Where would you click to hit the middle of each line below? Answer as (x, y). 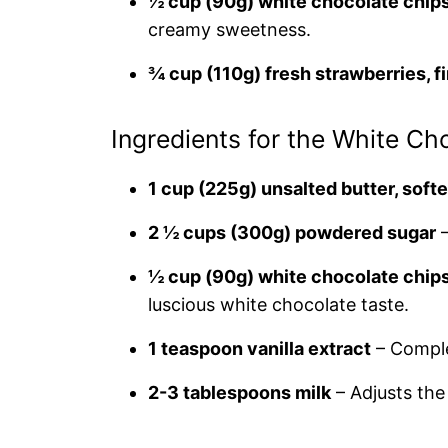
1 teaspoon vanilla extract (259, 348)
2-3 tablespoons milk (239, 392)
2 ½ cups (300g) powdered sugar (292, 232)
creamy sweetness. (229, 29)
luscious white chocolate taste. (278, 304)
